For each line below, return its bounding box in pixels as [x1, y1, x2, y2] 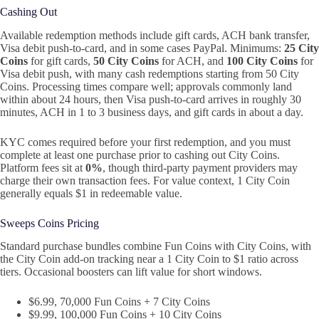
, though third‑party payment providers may [103, 161, 298, 174]
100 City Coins [226, 54, 298, 67]
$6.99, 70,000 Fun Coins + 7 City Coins [28, 296, 210, 308]
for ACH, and [159, 54, 226, 67]
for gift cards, [28, 54, 93, 67]
